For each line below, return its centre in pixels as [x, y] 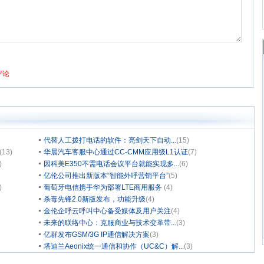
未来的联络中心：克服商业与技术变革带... [110, 223]
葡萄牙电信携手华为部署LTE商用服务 [104, 187]
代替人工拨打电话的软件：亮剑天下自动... [110, 140]
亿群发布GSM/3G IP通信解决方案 [97, 235]
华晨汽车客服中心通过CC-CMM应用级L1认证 [116, 152]
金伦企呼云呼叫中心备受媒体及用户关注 [107, 211]
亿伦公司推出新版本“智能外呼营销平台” [106, 176]
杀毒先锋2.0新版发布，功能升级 [95, 199]
